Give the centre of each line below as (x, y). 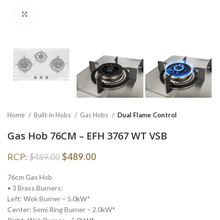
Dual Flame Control (147, 115)
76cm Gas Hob (30, 177)
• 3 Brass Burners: (35, 188)
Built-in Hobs (53, 115)
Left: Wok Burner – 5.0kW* (49, 199)
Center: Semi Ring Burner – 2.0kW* (61, 210)
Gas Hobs (95, 115)
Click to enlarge (59, 14)
